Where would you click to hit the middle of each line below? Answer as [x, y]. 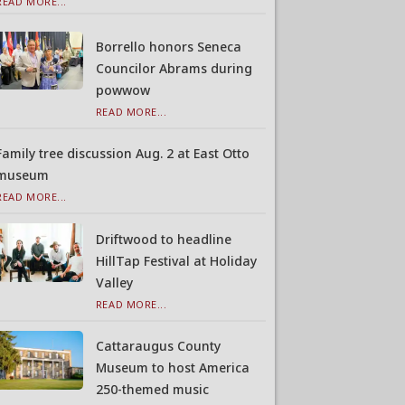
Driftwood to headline [163, 239]
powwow [122, 90]
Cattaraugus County [158, 346]
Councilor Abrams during [174, 68]
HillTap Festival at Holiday [176, 260]
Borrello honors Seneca [168, 47]
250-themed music [152, 390]
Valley [114, 282]
